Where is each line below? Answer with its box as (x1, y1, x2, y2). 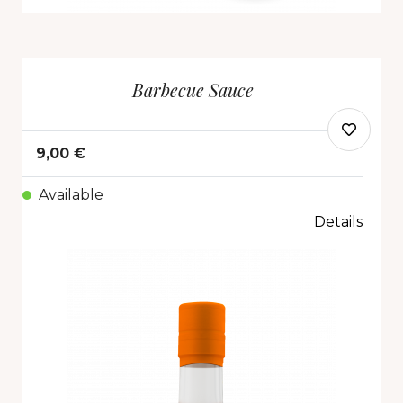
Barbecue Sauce (131, 77, 254, 102)
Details (314, 213, 363, 230)
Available (39, 186, 103, 203)
